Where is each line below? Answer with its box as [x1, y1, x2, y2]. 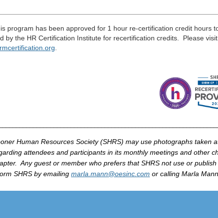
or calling [152, 169, 182, 178]
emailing [43, 169, 69, 178]
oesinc [115, 169, 135, 178]
